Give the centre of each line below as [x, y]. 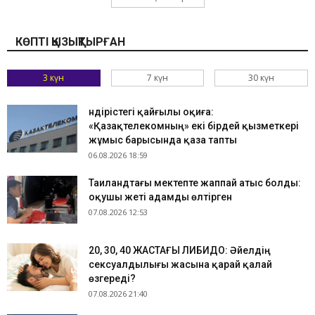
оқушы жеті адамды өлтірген [160, 197]
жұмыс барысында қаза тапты [163, 140]
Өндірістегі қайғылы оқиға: [151, 111]
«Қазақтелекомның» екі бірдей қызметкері [194, 126]
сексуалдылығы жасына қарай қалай [180, 264]
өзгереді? [112, 278]
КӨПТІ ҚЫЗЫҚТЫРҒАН [70, 41]
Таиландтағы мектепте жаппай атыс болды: [195, 182]
